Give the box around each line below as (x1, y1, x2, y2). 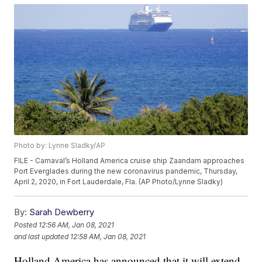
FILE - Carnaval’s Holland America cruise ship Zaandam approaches (14, 156, 245, 166)
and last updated (14, 232, 69, 241)
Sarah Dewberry (29, 206, 95, 218)
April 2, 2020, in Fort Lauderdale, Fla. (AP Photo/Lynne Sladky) (14, 177, 223, 187)
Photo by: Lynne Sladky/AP (14, 141, 106, 150)
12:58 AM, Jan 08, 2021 (70, 232, 146, 241)
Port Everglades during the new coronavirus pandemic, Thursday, (14, 167, 238, 176)
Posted (14, 220, 39, 229)
